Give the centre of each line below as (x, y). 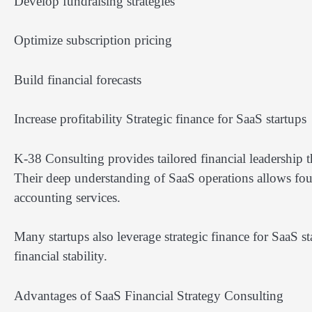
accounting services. (67, 197)
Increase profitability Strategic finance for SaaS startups (160, 119)
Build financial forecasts (78, 79)
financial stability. (61, 256)
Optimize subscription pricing (93, 40)
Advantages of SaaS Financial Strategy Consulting (149, 295)
